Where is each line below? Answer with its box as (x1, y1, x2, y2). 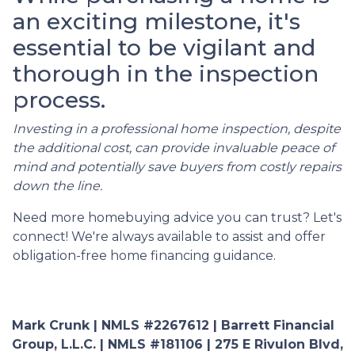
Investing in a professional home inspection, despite (13, 120, 341, 136)
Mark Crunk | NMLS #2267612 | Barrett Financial (12, 317, 334, 333)
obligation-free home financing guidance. (13, 247, 276, 263)
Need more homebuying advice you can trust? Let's (13, 209, 342, 225)
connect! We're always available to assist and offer (13, 228, 326, 244)
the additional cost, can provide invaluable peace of (13, 139, 334, 155)
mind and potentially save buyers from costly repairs (13, 158, 342, 174)
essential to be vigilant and (13, 33, 315, 61)
